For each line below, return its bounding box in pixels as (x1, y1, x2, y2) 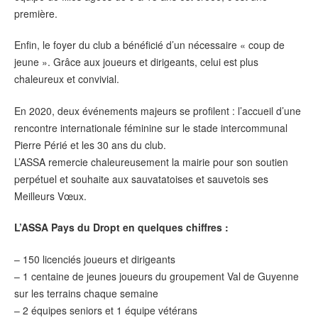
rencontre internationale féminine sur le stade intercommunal (14, 120, 287, 135)
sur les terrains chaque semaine (14, 285, 158, 300)
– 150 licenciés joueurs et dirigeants (14, 251, 175, 266)
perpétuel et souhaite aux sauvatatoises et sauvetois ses (14, 171, 268, 186)
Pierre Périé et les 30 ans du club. (14, 137, 166, 152)
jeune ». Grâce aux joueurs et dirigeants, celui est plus (14, 55, 258, 70)
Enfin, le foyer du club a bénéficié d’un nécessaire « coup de (14, 38, 285, 53)
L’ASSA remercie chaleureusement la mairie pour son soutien (14, 154, 288, 169)
